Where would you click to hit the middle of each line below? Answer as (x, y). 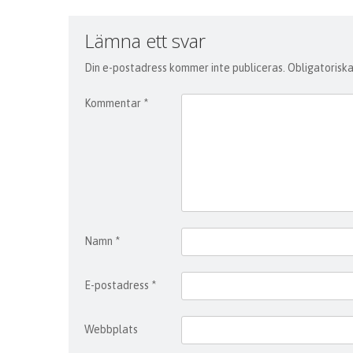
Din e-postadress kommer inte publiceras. (185, 68)
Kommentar (114, 103)
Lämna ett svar (145, 41)
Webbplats (111, 329)
